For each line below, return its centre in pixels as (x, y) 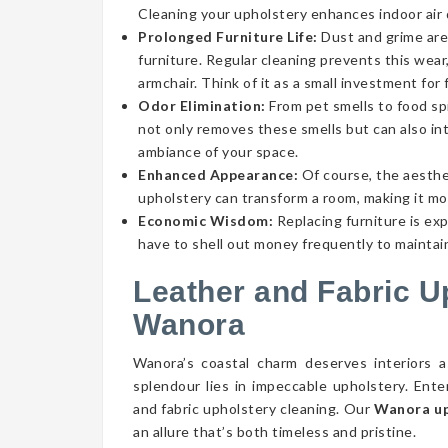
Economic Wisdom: (205, 220)
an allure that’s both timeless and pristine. (274, 431)
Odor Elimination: (202, 105)
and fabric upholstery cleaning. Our (254, 408)
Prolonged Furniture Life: (229, 36)
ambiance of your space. (218, 151)
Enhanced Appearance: (218, 174)
